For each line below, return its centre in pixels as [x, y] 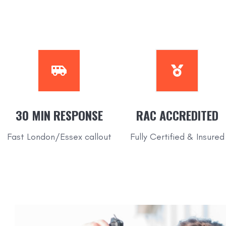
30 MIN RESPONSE [59, 115]
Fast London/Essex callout [59, 137]
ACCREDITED [189, 115]
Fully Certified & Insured [177, 137]
